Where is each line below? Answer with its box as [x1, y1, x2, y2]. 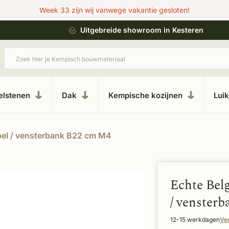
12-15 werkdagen [170, 216, 220, 223]
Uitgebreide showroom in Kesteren [80, 26, 203, 34]
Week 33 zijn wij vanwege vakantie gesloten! [39, 6, 190, 14]
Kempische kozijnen [108, 90, 182, 100]
